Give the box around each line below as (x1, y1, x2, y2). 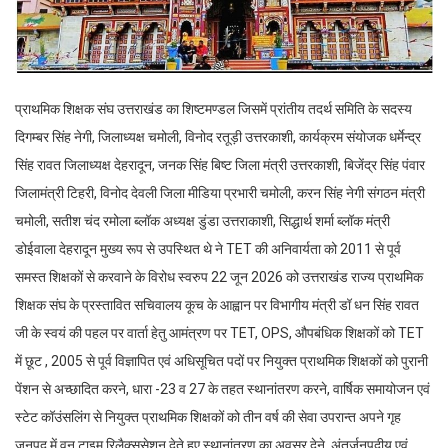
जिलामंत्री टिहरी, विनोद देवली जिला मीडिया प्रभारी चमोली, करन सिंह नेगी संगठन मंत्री (15, 184, 425, 201)
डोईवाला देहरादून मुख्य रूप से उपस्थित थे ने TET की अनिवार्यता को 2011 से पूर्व (15, 240, 401, 257)
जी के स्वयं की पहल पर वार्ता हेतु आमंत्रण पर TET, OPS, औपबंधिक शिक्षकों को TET (15, 324, 424, 341)
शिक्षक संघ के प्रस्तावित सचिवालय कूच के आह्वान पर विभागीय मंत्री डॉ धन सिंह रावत (15, 296, 419, 313)
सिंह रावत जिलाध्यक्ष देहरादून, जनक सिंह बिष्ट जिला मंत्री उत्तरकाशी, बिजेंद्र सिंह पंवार (15, 156, 425, 173)
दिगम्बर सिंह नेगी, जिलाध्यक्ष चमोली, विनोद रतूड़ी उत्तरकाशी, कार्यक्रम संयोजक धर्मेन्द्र (15, 128, 421, 145)
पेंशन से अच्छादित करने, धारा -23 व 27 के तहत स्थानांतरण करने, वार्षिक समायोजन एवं (15, 380, 430, 397)
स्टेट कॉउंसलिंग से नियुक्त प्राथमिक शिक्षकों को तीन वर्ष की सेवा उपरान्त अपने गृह (15, 408, 401, 425)
